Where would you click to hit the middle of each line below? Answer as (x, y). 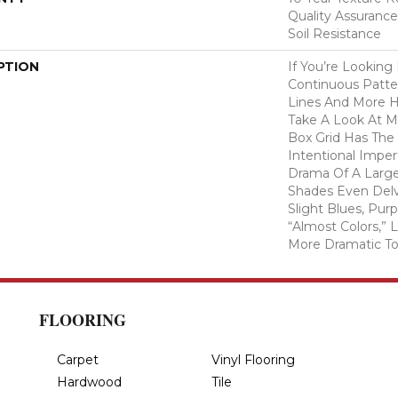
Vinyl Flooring (253, 359)
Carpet (78, 359)
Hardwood (89, 382)
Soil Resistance (334, 33)
